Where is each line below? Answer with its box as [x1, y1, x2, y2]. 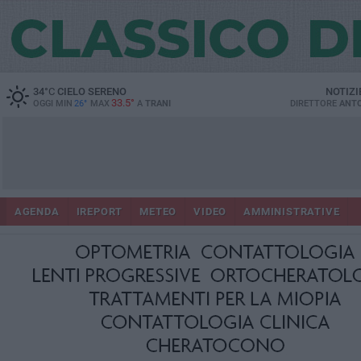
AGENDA [14, 205, 60, 218]
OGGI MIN [32, 98, 73, 109]
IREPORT [76, 205, 123, 218]
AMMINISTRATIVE [243, 205, 340, 218]
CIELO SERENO [54, 85, 127, 98]
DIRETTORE [289, 98, 339, 109]
